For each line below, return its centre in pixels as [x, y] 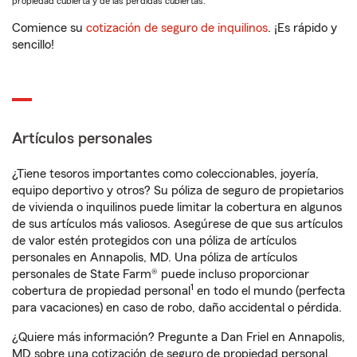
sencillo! [33, 45]
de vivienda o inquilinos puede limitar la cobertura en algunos [177, 207]
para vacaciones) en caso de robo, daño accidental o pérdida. [177, 308]
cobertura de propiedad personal [101, 291]
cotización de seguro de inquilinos [177, 28]
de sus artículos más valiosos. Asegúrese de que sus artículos [177, 224]
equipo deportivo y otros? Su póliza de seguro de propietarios [178, 190]
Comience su [49, 28]
